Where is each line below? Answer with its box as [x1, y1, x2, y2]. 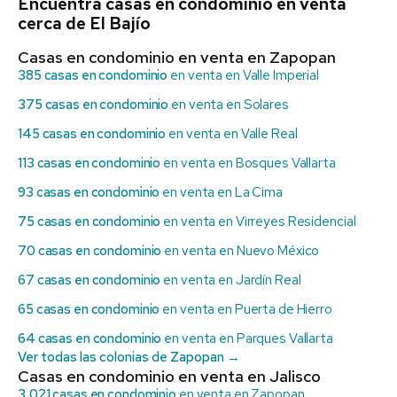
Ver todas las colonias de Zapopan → [18, 348, 240, 366]
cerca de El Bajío [18, 12, 151, 35]
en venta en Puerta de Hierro [160, 300, 332, 318]
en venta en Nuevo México [161, 242, 320, 260]
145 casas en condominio [18, 125, 167, 143]
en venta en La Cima [160, 183, 283, 201]
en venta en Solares [168, 96, 289, 113]
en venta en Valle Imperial [167, 66, 320, 84]
